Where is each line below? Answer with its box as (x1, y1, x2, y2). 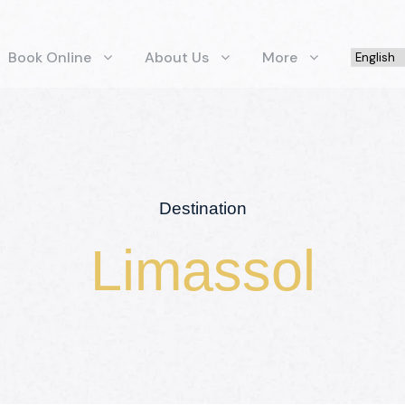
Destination (158, 199, 247, 218)
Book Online (8, 48, 91, 67)
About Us (145, 48, 209, 67)
